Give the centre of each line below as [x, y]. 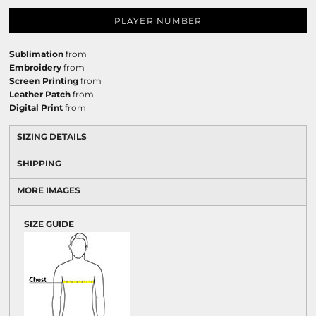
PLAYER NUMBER [158, 21]
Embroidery [35, 67]
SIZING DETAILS [52, 136]
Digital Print [36, 108]
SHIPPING [39, 163]
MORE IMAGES [49, 190]
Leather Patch [40, 94]
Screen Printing [44, 81]
